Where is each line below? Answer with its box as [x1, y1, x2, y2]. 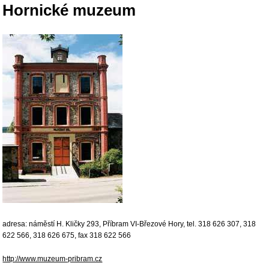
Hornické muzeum [2, 1, 136, 19]
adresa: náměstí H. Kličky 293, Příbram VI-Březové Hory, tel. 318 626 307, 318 [2, 220, 256, 228]
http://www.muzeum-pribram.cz [2, 255, 103, 263]
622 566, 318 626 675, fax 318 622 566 [2, 231, 131, 240]
